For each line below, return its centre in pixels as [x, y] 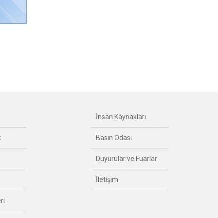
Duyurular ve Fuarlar [127, 158]
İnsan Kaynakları [121, 117]
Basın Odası [114, 137]
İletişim [107, 179]
